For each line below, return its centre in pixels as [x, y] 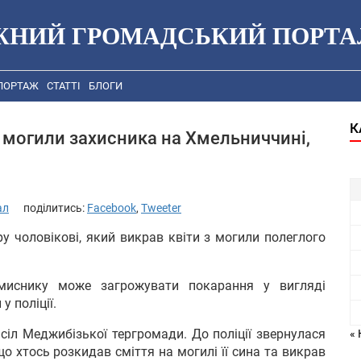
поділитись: [55, 207]
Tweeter [161, 207]
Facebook [112, 207]
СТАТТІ [64, 86]
